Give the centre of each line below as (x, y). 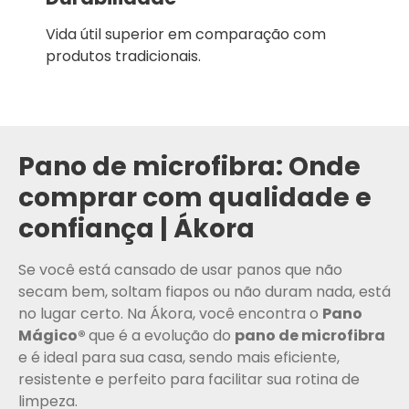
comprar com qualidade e (195, 198)
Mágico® (53, 336)
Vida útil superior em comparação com (186, 34)
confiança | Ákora (136, 229)
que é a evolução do (162, 336)
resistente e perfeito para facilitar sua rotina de (189, 379)
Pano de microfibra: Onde (189, 167)
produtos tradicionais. (123, 56)
